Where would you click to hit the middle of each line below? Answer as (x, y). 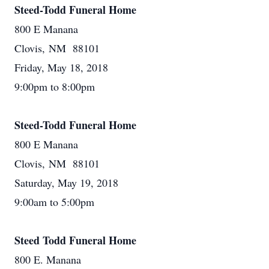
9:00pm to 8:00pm (55, 86)
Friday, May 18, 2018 (61, 67)
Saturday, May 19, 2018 (66, 183)
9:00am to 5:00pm (54, 202)
